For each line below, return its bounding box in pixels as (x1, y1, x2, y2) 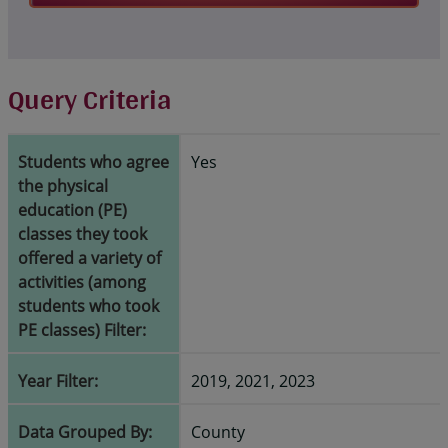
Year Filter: (18, 369, 98, 392)
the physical (18, 174, 108, 197)
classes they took (18, 222, 147, 245)
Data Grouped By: (18, 420, 152, 443)
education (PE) (18, 198, 127, 221)
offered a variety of (18, 246, 161, 269)
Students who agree (18, 150, 169, 173)
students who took (18, 294, 159, 317)
